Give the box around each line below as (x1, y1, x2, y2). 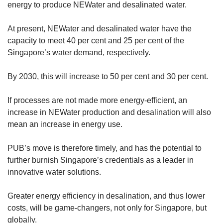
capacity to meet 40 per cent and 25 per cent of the (7, 36, 184, 45)
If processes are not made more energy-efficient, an (7, 96, 187, 105)
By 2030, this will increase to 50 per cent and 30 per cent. (7, 72, 208, 81)
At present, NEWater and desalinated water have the (7, 24, 192, 33)
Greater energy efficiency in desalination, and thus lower (7, 191, 205, 200)
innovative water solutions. (7, 167, 101, 176)
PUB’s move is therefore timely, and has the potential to (7, 143, 202, 152)
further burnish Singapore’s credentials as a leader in (7, 155, 194, 164)
